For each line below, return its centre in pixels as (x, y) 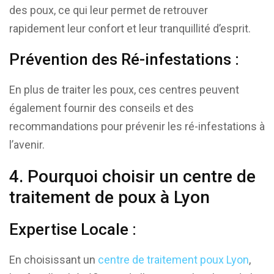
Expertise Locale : (73, 229)
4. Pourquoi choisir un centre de (132, 176)
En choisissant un (54, 259)
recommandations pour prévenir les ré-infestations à (137, 126)
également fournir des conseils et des (102, 108)
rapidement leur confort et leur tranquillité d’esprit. (130, 28)
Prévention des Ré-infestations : (124, 59)
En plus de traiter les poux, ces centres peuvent (124, 89)
